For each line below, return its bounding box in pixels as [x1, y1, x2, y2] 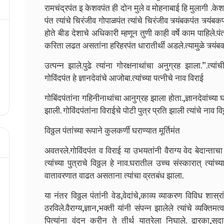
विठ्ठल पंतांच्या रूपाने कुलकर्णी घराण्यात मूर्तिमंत [44, 123, 180, 138]
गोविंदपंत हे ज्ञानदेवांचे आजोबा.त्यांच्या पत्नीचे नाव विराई [44, 71, 203, 85]
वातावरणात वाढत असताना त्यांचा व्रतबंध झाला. [44, 168, 183, 183]
